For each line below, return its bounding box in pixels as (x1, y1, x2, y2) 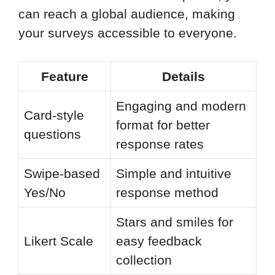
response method (116, 185, 219, 200)
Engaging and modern (116, 99, 246, 114)
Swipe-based (24, 166, 100, 181)
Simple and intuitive (116, 166, 231, 181)
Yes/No (24, 185, 66, 200)
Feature (41, 69, 88, 84)
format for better (116, 118, 210, 133)
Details (162, 69, 205, 84)
